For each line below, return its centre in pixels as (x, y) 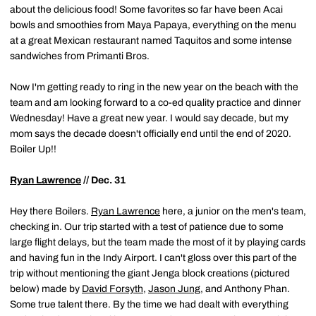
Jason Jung (174, 288)
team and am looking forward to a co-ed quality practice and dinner (156, 102)
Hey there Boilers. (50, 211)
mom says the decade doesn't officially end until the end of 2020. (151, 133)
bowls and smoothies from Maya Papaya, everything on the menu (153, 25)
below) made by (46, 288)
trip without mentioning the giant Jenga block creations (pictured (150, 273)
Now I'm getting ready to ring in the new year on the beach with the (154, 87)
